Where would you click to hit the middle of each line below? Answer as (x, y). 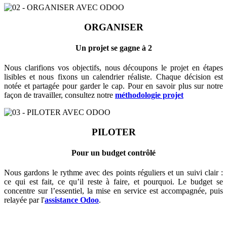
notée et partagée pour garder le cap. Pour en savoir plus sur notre (113, 86)
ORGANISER (113, 27)
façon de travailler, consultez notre (60, 95)
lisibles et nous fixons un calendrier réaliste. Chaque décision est (113, 77)
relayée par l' (24, 200)
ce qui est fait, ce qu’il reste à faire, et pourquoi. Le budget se (113, 182)
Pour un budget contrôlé (113, 153)
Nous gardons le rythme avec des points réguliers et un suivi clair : (113, 173)
